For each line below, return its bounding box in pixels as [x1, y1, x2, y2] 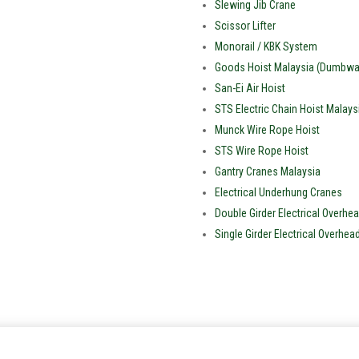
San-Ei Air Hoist [214, 81, 285, 95]
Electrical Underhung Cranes [214, 185, 342, 199]
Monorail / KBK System [214, 39, 317, 53]
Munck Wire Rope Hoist [214, 123, 320, 136]
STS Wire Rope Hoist [214, 143, 309, 157]
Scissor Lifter [214, 18, 276, 32]
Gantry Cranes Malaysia [214, 164, 321, 178]
